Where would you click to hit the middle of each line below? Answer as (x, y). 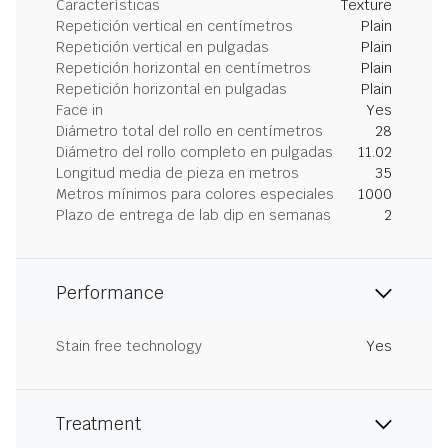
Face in (79, 110)
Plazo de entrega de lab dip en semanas (193, 215)
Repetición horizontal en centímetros (183, 68)
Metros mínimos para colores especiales (195, 194)
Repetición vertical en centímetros (174, 26)
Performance (110, 293)
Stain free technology (129, 346)
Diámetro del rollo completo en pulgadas (194, 152)
